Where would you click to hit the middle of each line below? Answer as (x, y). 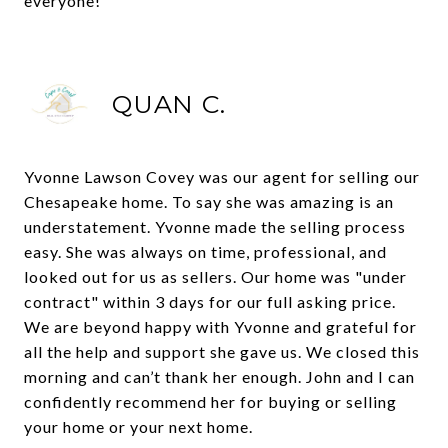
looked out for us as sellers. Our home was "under (215, 276)
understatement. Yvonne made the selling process (215, 226)
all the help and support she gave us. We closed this (222, 351)
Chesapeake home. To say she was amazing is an (209, 201)
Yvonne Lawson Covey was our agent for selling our (222, 176)
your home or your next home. (138, 426)
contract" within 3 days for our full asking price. (210, 301)
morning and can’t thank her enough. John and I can (219, 376)
